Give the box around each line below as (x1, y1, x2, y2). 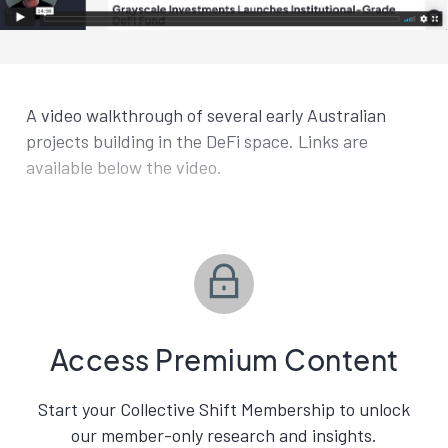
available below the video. (26, 155, 222, 178)
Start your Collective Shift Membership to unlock (38, 397, 410, 420)
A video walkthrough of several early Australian (26, 103, 386, 126)
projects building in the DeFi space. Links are (26, 129, 368, 152)
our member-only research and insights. (71, 423, 377, 446)
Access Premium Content (49, 341, 399, 377)
